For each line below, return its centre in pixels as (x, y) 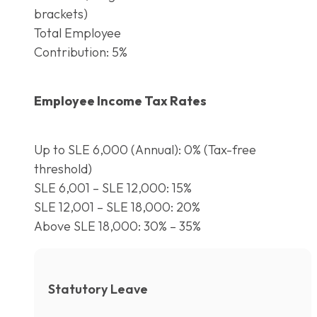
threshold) (63, 168)
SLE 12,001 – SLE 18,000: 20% (117, 207)
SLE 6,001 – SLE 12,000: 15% (113, 188)
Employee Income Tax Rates (120, 100)
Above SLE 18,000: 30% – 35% (117, 226)
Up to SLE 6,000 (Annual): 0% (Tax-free (145, 149)
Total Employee (77, 33)
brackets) (61, 13)
